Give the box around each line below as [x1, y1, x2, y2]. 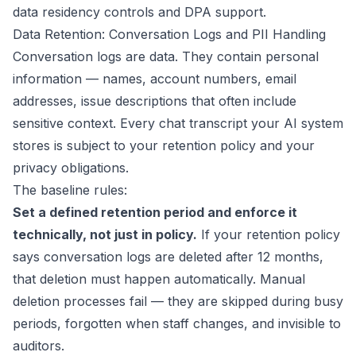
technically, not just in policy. [13, 226, 197, 242]
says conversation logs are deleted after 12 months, [13, 249, 323, 265]
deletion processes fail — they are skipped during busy [13, 293, 343, 309]
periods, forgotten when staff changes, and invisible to [13, 315, 341, 331]
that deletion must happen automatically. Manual [13, 271, 305, 287]
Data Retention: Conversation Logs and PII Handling [13, 26, 326, 42]
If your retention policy [197, 226, 340, 242]
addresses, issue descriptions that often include [13, 93, 296, 109]
